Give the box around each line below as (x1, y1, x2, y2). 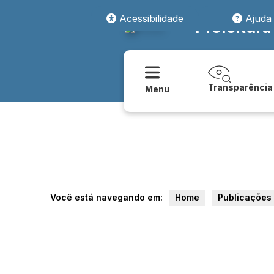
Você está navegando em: (50, 192, 163, 202)
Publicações (218, 192, 272, 202)
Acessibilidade (116, 12, 183, 24)
